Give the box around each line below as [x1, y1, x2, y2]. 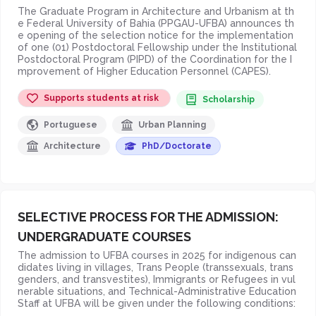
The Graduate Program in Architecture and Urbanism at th [18, 5, 294, 17]
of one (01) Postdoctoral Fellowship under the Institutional [18, 41, 297, 53]
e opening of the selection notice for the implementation [18, 29, 293, 41]
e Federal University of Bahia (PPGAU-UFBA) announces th [18, 17, 294, 29]
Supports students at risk [44, 92, 159, 103]
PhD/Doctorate [142, 140, 212, 151]
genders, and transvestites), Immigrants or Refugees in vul [18, 273, 296, 285]
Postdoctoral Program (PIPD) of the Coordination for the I [18, 53, 292, 65]
